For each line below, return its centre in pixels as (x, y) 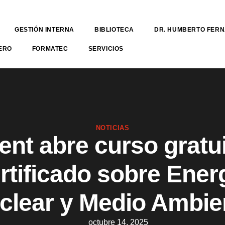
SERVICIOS (106, 49)
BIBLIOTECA (115, 30)
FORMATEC (50, 49)
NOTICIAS (113, 128)
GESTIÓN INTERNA (45, 30)
